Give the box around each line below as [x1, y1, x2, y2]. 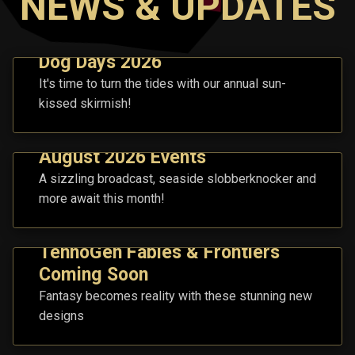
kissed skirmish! [39, 96, 132, 112]
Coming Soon [39, 264, 148, 286]
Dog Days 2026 [39, 52, 162, 74]
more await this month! [39, 191, 165, 207]
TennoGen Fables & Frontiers [39, 242, 280, 264]
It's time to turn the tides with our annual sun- [39, 76, 286, 92]
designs [39, 308, 84, 324]
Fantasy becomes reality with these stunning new [39, 288, 312, 304]
